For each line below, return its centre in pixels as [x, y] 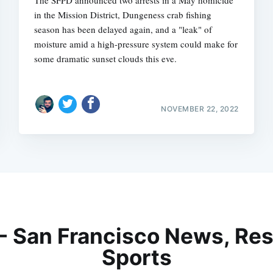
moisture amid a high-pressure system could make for [136, 44]
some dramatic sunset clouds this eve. [106, 59]
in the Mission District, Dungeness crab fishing [123, 15]
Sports [136, 257]
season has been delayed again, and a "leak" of [123, 30]
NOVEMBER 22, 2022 [200, 108]
